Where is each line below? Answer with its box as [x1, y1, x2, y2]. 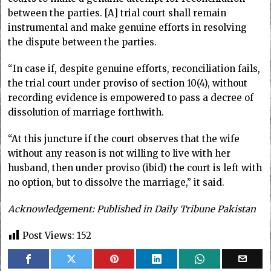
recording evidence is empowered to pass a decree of [8, 91, 254, 103]
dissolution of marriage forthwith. [8, 106, 165, 118]
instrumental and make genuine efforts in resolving [8, 21, 247, 33]
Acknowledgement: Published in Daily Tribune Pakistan [8, 203, 256, 215]
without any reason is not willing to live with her [8, 147, 231, 159]
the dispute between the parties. [8, 36, 157, 48]
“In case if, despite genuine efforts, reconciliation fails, [8, 62, 261, 74]
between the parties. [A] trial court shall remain [8, 7, 227, 19]
